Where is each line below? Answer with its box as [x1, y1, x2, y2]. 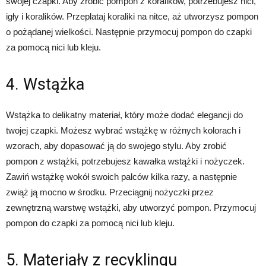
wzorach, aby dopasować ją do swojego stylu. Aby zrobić [6, 141, 227, 151]
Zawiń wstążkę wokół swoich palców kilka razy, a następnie [6, 172, 237, 182]
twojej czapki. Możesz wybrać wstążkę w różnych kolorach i [6, 125, 240, 136]
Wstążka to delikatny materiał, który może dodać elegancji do [6, 110, 243, 121]
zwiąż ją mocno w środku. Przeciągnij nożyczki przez [6, 187, 214, 198]
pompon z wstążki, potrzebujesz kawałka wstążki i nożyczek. [6, 156, 245, 167]
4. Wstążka [6, 75, 84, 94]
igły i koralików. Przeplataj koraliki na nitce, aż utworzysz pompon [6, 11, 258, 22]
